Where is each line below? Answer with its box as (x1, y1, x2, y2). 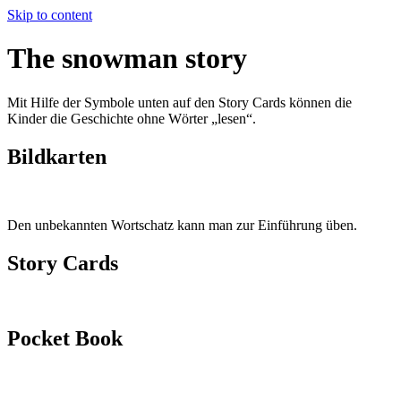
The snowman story (7, 42, 247, 75)
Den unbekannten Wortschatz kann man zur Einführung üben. (7, 217, 361, 233)
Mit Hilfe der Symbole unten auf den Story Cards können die (7, 94, 352, 110)
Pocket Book (7, 327, 123, 351)
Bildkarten (7, 144, 107, 168)
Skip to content (7, 7, 92, 22)
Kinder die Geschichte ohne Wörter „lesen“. (7, 110, 256, 126)
